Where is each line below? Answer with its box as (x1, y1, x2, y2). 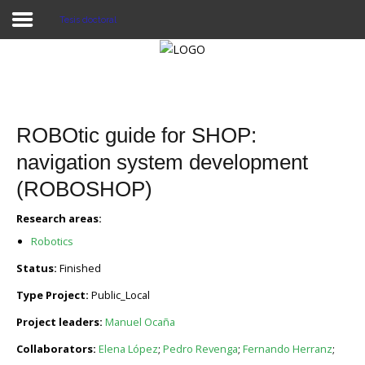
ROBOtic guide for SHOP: (16, 124, 257, 147)
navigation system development (16, 151, 308, 174)
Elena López (99, 341, 158, 356)
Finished (59, 261, 101, 275)
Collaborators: (16, 341, 99, 356)
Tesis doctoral (59, 15, 117, 24)
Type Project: (16, 288, 91, 302)
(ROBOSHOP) (16, 178, 152, 200)
